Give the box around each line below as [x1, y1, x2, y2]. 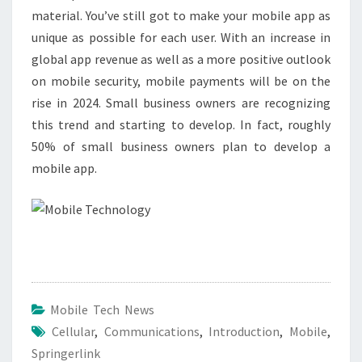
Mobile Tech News [50, 301, 154, 318]
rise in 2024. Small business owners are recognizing [32, 95, 330, 111]
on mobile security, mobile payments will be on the [32, 73, 330, 89]
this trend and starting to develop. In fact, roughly [32, 116, 330, 133]
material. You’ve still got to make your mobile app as [32, 7, 330, 23]
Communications [103, 323, 200, 339]
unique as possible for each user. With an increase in [32, 29, 330, 45]
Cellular [51, 323, 95, 339]
